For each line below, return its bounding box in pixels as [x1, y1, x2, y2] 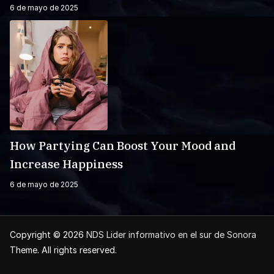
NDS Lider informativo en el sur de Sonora [86, 229, 256, 240]
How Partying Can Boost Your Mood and [10, 138, 235, 154]
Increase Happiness [10, 157, 123, 172]
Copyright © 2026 [10, 229, 86, 240]
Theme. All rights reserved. [10, 245, 117, 256]
